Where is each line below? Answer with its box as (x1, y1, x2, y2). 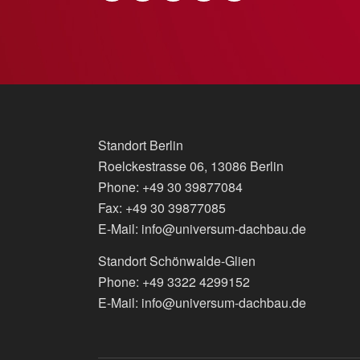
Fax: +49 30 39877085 (98, 198, 226, 218)
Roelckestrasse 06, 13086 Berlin (98, 157, 284, 176)
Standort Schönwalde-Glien (98, 251, 256, 270)
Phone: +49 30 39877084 (98, 178, 243, 197)
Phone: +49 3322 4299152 (98, 272, 250, 291)
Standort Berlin (98, 136, 183, 155)
